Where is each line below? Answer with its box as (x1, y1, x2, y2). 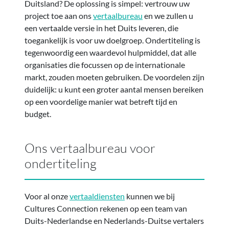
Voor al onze (25, 191, 70, 201)
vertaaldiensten (70, 191, 125, 201)
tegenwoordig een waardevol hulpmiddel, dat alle (25, 47, 196, 57)
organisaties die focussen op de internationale (25, 59, 185, 70)
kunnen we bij (125, 191, 175, 201)
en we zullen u (143, 10, 193, 20)
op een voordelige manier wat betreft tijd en (25, 96, 177, 106)
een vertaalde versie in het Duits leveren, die (25, 22, 178, 33)
